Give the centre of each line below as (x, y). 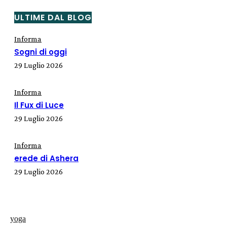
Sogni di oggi (41, 52)
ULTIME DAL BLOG (53, 17)
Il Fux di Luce (39, 105)
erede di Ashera (46, 159)
